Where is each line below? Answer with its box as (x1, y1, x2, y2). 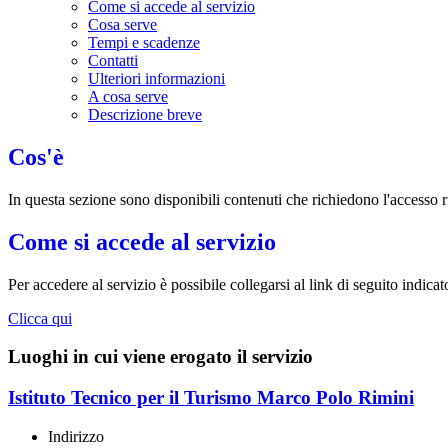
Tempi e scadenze (88, 34, 200, 52)
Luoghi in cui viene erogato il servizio (8, 346, 313, 368)
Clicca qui (8, 309, 72, 327)
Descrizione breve (88, 106, 202, 124)
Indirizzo (48, 427, 104, 445)
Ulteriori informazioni (88, 70, 225, 88)
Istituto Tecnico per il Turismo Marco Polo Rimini (8, 387, 414, 409)
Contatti (88, 52, 138, 70)
